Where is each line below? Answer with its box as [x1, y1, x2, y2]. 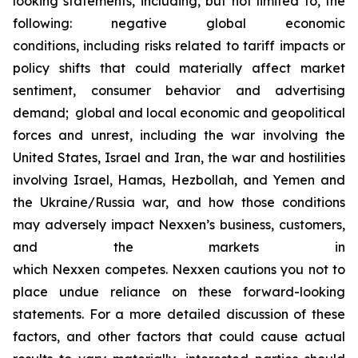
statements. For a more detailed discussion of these [13, 305, 345, 322]
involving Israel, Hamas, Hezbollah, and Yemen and [13, 171, 345, 188]
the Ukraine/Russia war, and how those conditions [13, 193, 345, 210]
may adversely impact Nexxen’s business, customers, [13, 216, 345, 233]
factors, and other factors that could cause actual [13, 328, 345, 344]
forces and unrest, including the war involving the [13, 126, 345, 143]
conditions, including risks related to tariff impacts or [13, 37, 345, 54]
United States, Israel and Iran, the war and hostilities [13, 149, 345, 165]
